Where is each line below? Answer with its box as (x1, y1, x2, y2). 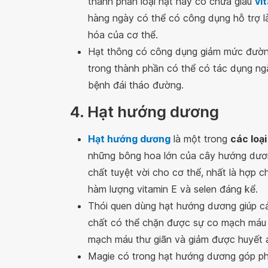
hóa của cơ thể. (88, 29, 158, 41)
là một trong (170, 133, 230, 145)
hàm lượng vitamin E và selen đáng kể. (88, 183, 258, 195)
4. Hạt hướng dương (70, 102, 219, 121)
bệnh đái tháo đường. (88, 79, 184, 91)
